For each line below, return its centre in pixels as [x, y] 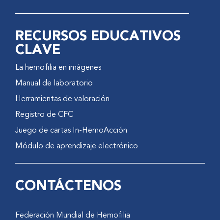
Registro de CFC [44, 115]
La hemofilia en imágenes [58, 68]
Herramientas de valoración [63, 99]
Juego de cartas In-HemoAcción [71, 130]
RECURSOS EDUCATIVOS [98, 36]
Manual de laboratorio [54, 83]
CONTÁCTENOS [69, 186]
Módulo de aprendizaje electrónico [77, 146]
